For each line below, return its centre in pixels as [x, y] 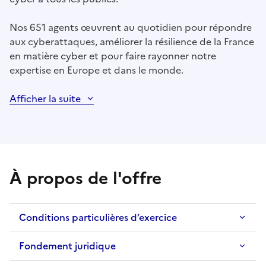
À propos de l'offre [85, 178]
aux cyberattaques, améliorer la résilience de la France [132, 42]
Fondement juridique [67, 246]
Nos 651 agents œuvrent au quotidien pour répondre [131, 28]
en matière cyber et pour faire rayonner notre [113, 56]
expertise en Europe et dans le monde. [96, 70]
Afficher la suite [45, 99]
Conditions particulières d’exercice [98, 218]
